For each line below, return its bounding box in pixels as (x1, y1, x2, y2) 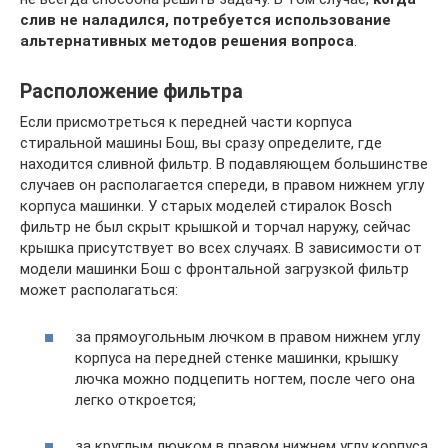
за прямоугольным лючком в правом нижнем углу (75, 327, 420, 346)
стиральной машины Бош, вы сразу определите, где (20, 134, 382, 152)
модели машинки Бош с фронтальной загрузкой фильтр (20, 260, 409, 278)
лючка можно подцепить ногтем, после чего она (75, 369, 415, 388)
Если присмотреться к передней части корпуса (20, 113, 352, 131)
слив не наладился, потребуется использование (20, 11, 391, 29)
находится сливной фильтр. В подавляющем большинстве (20, 155, 428, 173)
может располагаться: (20, 281, 178, 299)
